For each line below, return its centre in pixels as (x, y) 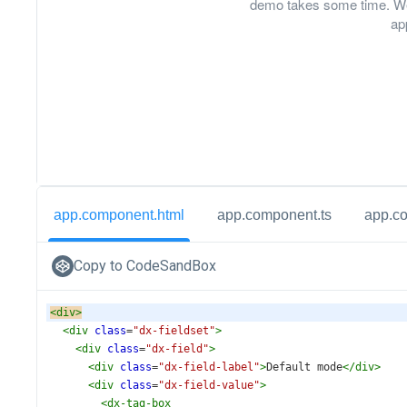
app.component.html (119, 214)
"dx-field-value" (209, 385)
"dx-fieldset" (174, 331)
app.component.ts (274, 214)
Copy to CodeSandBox (145, 266)
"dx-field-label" (209, 367)
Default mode (304, 367)
